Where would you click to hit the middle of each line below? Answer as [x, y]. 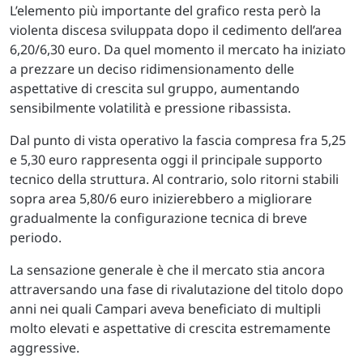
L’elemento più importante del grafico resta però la [165, 11]
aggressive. [45, 348]
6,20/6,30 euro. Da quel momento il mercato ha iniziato [178, 49]
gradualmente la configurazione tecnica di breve [158, 218]
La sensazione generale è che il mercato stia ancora [167, 270]
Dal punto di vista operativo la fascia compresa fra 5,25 [178, 140]
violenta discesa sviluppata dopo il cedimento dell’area [176, 30]
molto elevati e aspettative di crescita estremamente [170, 328]
